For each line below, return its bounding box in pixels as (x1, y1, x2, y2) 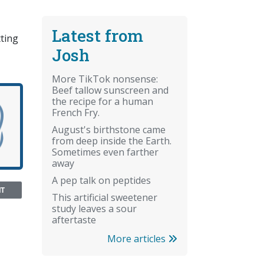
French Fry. (52, 105, 100, 119)
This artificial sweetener (52, 190, 157, 204)
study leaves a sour (52, 202, 137, 215)
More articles (107, 232, 168, 245)
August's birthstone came (52, 123, 166, 136)
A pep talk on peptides (52, 173, 151, 187)
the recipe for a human (52, 94, 153, 108)
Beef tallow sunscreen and (52, 83, 169, 97)
